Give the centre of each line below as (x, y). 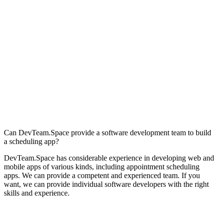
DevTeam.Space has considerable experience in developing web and (109, 158)
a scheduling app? (31, 141)
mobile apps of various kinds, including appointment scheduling (102, 166)
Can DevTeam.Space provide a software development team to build (108, 132)
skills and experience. (37, 193)
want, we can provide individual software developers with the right (106, 184)
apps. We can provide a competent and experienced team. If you (102, 175)
